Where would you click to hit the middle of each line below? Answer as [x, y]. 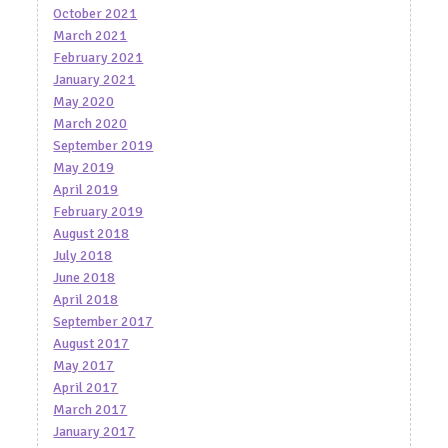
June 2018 [84, 277]
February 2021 [98, 57]
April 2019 [86, 189]
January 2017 [94, 431]
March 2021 [90, 35]
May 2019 [84, 167]
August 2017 [91, 343]
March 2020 [90, 123]
